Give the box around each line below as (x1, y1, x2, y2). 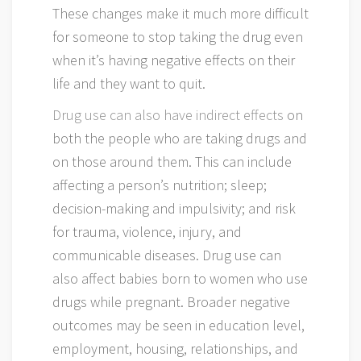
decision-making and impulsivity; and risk (52, 199, 296, 218)
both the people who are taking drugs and (52, 129, 307, 147)
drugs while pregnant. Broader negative (52, 293, 290, 311)
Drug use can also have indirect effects (52, 106, 284, 124)
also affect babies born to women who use (52, 269, 308, 288)
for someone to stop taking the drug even (52, 27, 303, 46)
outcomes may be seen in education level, (52, 316, 305, 334)
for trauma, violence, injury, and (52, 222, 242, 241)
